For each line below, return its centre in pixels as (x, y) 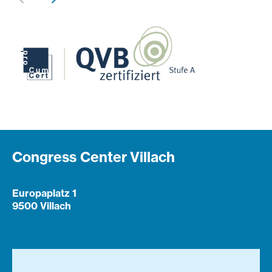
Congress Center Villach (94, 157)
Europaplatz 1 (44, 193)
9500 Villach (42, 206)
